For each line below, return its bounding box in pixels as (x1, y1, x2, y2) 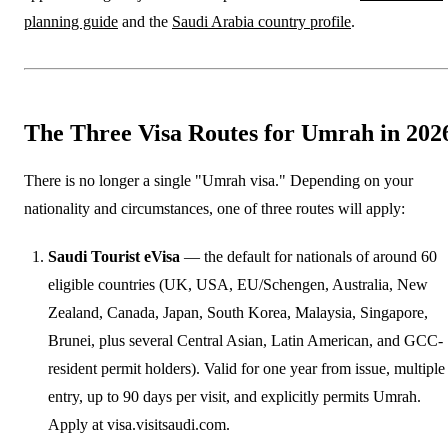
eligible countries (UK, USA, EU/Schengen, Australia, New (48, 275, 428, 293)
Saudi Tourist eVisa (48, 247, 180, 265)
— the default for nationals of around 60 (180, 247, 437, 265)
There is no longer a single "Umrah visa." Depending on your (24, 171, 413, 189)
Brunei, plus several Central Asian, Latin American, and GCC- (48, 331, 443, 349)
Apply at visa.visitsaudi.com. (48, 415, 230, 433)
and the (118, 12, 172, 30)
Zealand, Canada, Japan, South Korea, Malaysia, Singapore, (48, 303, 428, 321)
